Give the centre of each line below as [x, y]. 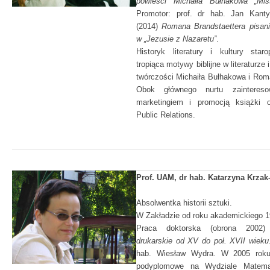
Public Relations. [166, 115]
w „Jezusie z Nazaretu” [176, 39]
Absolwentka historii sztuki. [184, 203]
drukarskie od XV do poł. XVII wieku [202, 241]
